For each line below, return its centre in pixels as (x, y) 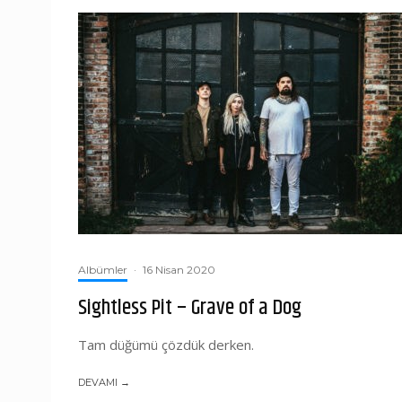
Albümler (103, 270)
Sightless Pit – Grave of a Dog (190, 308)
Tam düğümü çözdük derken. (166, 345)
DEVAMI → (104, 382)
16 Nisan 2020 (179, 270)
